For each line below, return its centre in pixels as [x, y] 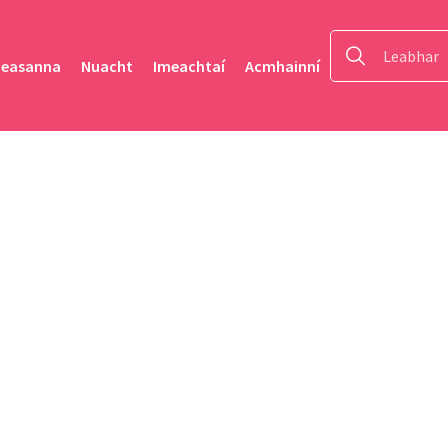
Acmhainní [282, 65]
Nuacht [107, 65]
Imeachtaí [189, 65]
